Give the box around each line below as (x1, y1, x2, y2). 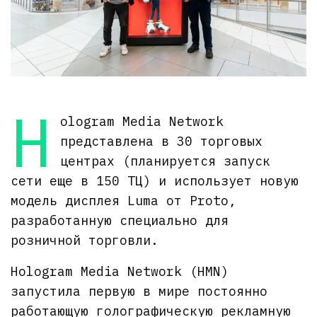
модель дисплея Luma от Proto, (11, 192, 237, 209)
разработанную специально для (11, 212, 229, 229)
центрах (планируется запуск (59, 152, 270, 169)
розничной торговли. (11, 231, 159, 248)
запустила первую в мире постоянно (11, 282, 268, 299)
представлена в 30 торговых (59, 132, 263, 149)
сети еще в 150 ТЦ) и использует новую (11, 172, 299, 189)
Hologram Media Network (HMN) (11, 263, 229, 279)
